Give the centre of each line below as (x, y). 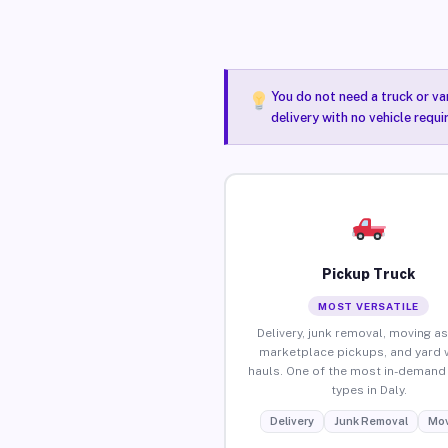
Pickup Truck (369, 273)
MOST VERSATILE (369, 305)
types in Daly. (368, 389)
